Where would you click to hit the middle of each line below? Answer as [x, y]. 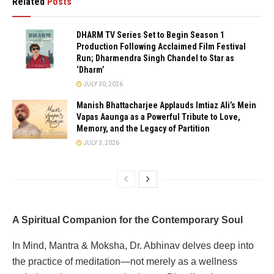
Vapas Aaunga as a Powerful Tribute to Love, [158, 117]
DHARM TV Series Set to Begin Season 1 [150, 35]
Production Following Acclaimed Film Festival [161, 46]
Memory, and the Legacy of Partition [143, 128]
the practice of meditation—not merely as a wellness [125, 261]
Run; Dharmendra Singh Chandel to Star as [155, 58]
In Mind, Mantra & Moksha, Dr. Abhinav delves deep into [133, 245]
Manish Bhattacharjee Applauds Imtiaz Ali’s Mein [166, 105]
